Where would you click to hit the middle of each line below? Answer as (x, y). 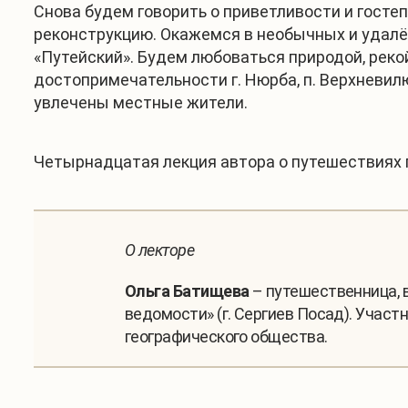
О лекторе (160, 250)
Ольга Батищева (187, 291)
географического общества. (226, 337)
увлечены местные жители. (143, 102)
